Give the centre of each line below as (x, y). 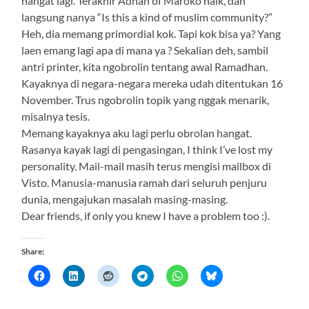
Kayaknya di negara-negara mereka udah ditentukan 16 (152, 83)
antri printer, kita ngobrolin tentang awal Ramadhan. (145, 66)
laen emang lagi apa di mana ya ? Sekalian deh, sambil (145, 50)
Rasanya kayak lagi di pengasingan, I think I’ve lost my (147, 149)
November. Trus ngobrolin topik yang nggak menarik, (146, 99)
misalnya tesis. (56, 116)
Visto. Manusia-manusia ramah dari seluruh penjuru (144, 182)
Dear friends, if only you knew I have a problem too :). (146, 215)
